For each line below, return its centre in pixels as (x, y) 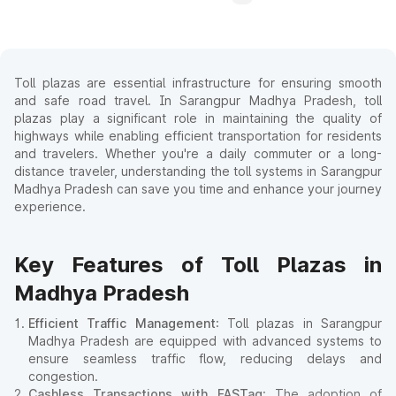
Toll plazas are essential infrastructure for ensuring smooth (198, 83)
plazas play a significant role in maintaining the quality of (198, 118)
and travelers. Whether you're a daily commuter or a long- (198, 153)
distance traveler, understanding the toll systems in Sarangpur (198, 171)
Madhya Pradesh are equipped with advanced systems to (205, 341)
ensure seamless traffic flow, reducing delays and (205, 358)
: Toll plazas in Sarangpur (299, 323)
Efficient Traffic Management (122, 323)
